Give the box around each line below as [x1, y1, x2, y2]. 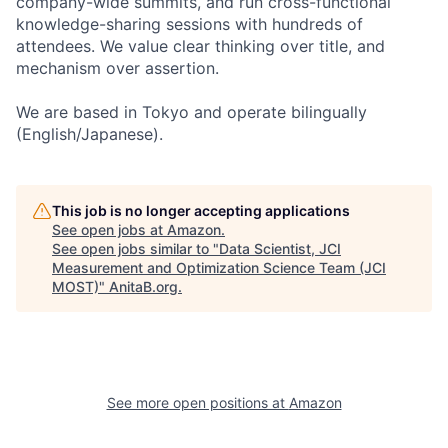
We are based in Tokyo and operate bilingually [16, 101, 367, 122]
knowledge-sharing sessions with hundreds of [16, 13, 363, 34]
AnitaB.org [109, 277, 178, 295]
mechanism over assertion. [16, 57, 219, 78]
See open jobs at [52, 220, 167, 238]
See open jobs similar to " [52, 239, 219, 257]
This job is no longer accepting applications [52, 201, 350, 219]
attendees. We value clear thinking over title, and [16, 35, 385, 56]
